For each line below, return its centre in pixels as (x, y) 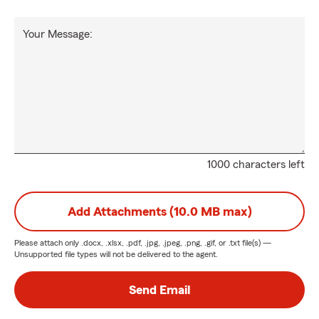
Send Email (159, 290)
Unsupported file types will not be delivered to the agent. (116, 254)
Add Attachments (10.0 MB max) (159, 211)
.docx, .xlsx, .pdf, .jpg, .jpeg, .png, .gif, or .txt (161, 243)
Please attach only (48, 243)
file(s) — (256, 243)
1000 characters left (256, 164)
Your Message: (58, 34)
